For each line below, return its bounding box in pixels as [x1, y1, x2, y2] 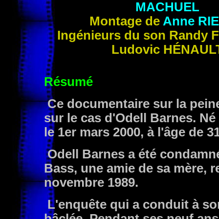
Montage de [89, 14, 163, 28]
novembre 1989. [44, 175, 138, 189]
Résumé [44, 75, 93, 88]
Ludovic [111, 43, 163, 56]
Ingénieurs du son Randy [57, 28, 211, 42]
